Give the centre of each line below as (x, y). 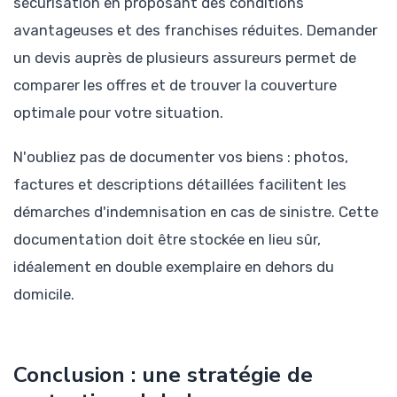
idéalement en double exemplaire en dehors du (174, 267)
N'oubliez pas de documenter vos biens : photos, (181, 157)
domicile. (44, 295)
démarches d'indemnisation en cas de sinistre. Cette (196, 212)
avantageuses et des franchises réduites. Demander (195, 31)
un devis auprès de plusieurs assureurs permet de (185, 58)
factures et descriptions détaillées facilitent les (180, 185)
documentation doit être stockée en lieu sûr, (167, 240)
